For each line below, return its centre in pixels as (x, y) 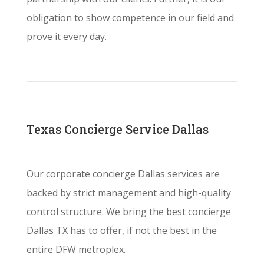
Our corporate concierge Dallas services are (123, 174)
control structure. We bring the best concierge (128, 212)
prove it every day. (66, 37)
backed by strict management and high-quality (128, 193)
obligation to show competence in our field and (130, 18)
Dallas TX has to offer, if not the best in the (121, 231)
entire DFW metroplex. (76, 250)
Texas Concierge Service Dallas (117, 129)
